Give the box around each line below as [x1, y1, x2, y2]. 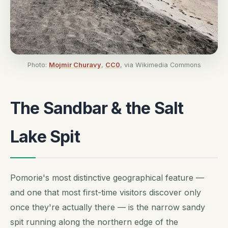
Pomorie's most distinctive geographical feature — [10, 172, 204, 183]
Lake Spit [10, 126, 80, 147]
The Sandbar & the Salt [10, 98, 184, 118]
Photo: [27, 61, 49, 69]
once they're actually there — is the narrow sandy [10, 202, 205, 212]
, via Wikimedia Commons [120, 61, 201, 69]
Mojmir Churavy [48, 61, 101, 69]
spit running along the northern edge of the [10, 216, 178, 227]
